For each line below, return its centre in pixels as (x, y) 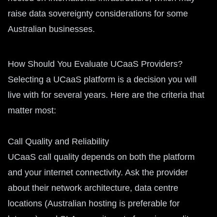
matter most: (32, 110)
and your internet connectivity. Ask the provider (98, 172)
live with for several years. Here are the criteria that (106, 95)
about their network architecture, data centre (93, 188)
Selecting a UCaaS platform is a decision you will (102, 79)
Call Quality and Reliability (58, 141)
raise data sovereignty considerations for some (98, 14)
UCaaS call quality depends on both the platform (101, 157)
